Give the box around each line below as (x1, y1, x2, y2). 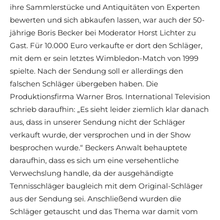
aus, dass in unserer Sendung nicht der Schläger (10, 117, 185, 127)
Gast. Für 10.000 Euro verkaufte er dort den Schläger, (10, 41, 202, 51)
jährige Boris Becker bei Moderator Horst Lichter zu (10, 28, 196, 38)
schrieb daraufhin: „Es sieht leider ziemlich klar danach (10, 105, 209, 114)
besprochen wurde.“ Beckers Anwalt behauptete (10, 143, 187, 153)
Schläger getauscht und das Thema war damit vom (10, 207, 198, 217)
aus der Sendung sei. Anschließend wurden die (10, 194, 181, 204)
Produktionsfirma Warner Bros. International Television (10, 92, 210, 102)
